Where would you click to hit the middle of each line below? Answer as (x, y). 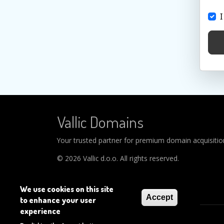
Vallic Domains (100, 122)
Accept (159, 197)
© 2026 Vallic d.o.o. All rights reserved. (118, 158)
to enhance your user (58, 200)
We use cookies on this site (67, 189)
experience (40, 211)
